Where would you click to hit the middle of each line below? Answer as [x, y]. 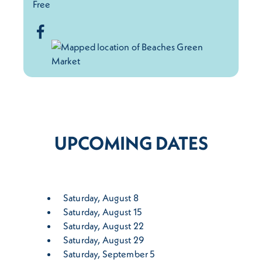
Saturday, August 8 [101, 198]
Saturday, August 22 [104, 226]
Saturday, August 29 [104, 240]
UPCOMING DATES [131, 143]
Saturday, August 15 [103, 212]
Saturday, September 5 [109, 254]
